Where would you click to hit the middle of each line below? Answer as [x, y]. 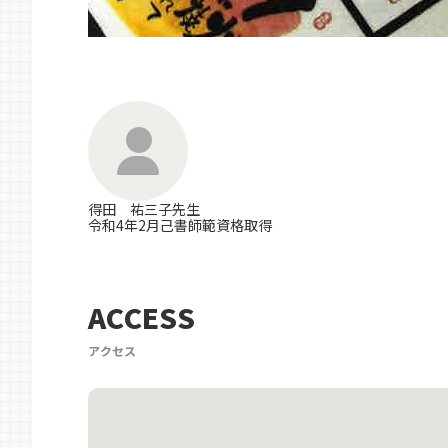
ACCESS [141, 317]
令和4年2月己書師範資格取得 [180, 225]
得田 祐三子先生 [144, 209]
